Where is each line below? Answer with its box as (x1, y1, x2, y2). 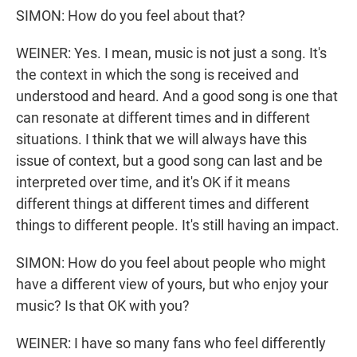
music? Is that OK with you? (16, 297, 190, 315)
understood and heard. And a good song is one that (16, 88, 338, 105)
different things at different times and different (16, 195, 309, 213)
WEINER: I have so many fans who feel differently (16, 335, 326, 352)
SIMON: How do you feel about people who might (16, 254, 326, 272)
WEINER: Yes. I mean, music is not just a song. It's (16, 45, 327, 62)
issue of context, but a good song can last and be (16, 152, 323, 170)
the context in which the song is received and (16, 66, 299, 84)
